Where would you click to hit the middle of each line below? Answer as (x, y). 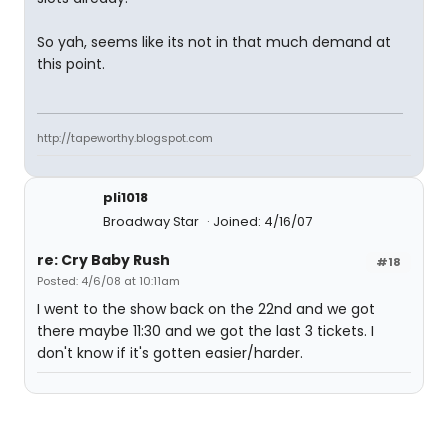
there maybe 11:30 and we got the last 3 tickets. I (205, 331)
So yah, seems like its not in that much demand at (214, 42)
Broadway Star (152, 221)
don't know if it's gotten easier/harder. (170, 353)
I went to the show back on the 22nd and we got (206, 309)
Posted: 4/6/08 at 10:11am (108, 281)
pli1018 (125, 197)
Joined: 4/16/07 (262, 221)
